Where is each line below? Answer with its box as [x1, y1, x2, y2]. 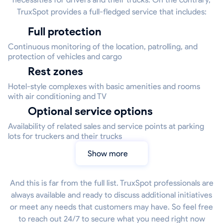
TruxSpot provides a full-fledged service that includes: [16, 7, 207, 17]
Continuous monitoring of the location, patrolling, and [8, 42, 198, 52]
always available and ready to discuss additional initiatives [11, 190, 212, 200]
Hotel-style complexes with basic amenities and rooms [8, 82, 200, 92]
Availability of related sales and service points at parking [8, 121, 204, 131]
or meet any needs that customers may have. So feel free [10, 202, 213, 212]
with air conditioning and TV [8, 92, 107, 102]
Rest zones [35, 65, 83, 79]
